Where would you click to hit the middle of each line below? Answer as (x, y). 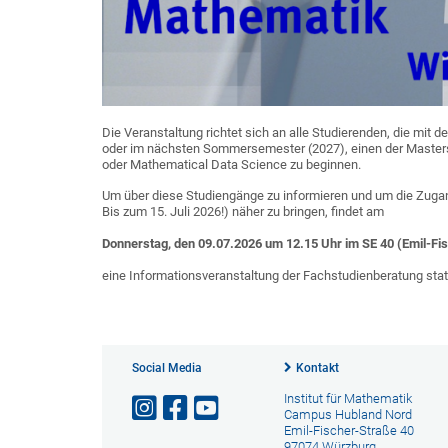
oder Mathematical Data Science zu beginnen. (231, 164)
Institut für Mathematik (347, 398)
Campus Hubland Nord (347, 414)
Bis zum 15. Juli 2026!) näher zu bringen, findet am (243, 211)
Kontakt (317, 367)
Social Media (167, 367)
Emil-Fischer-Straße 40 (348, 430)
